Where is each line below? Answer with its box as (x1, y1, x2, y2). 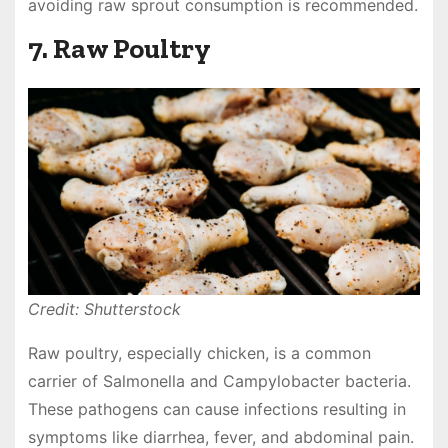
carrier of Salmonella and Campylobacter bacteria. (27, 370, 411, 391)
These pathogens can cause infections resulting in (27, 398, 406, 419)
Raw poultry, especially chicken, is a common (27, 342, 371, 363)
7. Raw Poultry (27, 32, 211, 66)
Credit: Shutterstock (27, 298, 181, 319)
